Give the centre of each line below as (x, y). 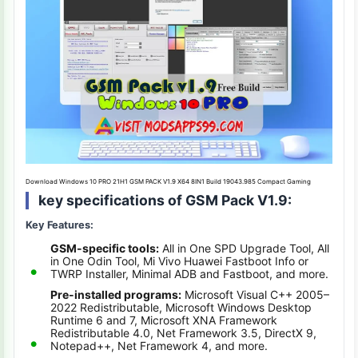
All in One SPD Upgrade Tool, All (244, 248)
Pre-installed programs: (116, 294)
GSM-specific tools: (105, 248)
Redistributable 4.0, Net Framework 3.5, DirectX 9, (183, 333)
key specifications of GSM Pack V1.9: (165, 200)
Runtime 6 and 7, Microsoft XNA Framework (164, 320)
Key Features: (60, 225)
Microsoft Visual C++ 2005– (255, 294)
